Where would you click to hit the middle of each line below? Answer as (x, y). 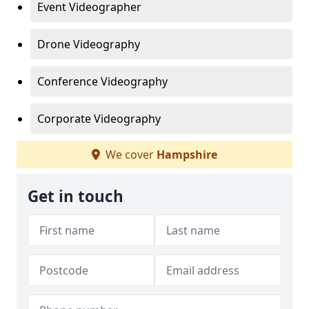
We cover (130, 154)
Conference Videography (102, 81)
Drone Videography (89, 44)
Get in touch (76, 196)
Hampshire (187, 154)
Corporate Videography (99, 119)
